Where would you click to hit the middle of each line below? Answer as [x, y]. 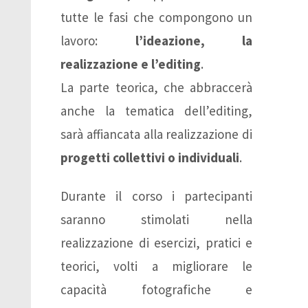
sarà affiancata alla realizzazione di [156, 134]
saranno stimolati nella [156, 219]
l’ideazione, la [194, 41]
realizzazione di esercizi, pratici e [156, 243]
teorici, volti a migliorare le [156, 266]
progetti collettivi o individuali [150, 157]
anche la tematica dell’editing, [156, 111]
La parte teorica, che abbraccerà [156, 87]
